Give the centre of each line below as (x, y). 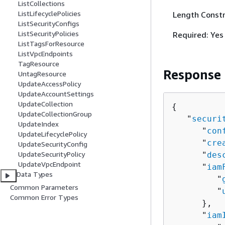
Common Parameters (44, 187)
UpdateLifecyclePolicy (52, 134)
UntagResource (42, 74)
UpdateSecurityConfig (53, 144)
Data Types (35, 174)
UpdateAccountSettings (56, 94)
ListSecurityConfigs (49, 24)
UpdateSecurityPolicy (51, 154)
